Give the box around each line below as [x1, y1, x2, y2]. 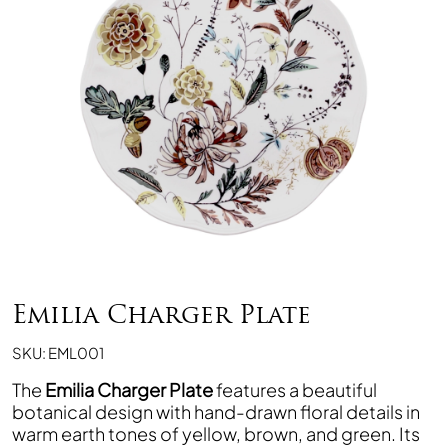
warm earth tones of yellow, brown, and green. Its [12, 422, 420, 445]
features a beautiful [213, 378, 377, 401]
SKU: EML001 [12, 343, 104, 362]
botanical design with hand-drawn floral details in [12, 400, 420, 423]
